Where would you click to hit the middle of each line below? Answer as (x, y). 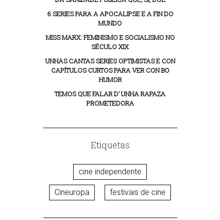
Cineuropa (72, 192)
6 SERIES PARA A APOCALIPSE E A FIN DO (110, 14)
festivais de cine (138, 192)
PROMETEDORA (110, 103)
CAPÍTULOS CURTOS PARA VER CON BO (110, 70)
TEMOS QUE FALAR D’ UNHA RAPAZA (110, 94)
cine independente (110, 172)
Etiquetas (110, 145)
